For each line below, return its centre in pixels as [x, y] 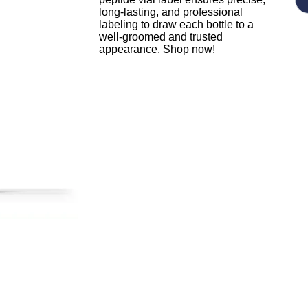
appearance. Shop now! [157, 49]
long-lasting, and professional [171, 12]
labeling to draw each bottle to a [176, 24]
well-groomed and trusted [161, 37]
